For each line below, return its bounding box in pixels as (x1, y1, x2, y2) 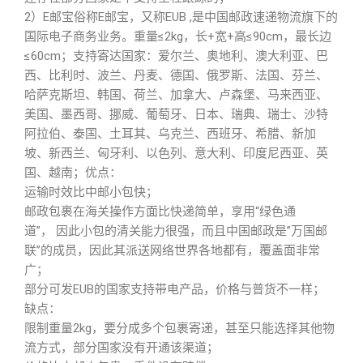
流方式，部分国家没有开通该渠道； (24, 340, 219, 355)
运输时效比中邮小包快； (24, 185, 158, 199)
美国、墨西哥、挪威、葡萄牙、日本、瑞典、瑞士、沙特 (24, 107, 328, 122)
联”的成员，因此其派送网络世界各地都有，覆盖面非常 (24, 243, 320, 258)
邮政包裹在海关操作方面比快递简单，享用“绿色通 (24, 204, 296, 219)
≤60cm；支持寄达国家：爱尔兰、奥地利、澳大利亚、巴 (24, 49, 328, 63)
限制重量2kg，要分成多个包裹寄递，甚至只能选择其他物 (24, 321, 335, 335)
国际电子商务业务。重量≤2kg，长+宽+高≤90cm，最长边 (24, 29, 331, 44)
